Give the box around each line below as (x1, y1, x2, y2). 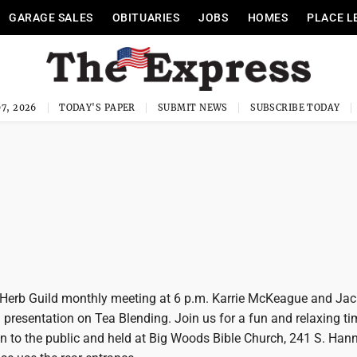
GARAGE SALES (8, 11, 93, 24)
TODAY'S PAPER (59, 102, 135, 113)
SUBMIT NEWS (158, 102, 228, 113)
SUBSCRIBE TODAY (250, 102, 340, 113)
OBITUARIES (112, 11, 180, 24)
